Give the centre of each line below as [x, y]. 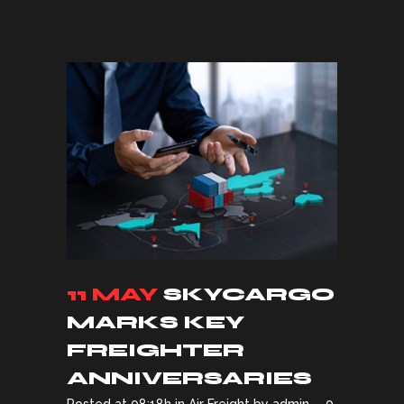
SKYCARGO [249, 295]
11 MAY [112, 295]
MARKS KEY [156, 323]
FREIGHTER [156, 351]
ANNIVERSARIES [189, 379]
